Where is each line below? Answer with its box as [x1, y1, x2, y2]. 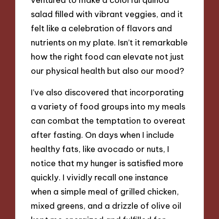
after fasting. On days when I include [31, 130, 175, 140]
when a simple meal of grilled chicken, [31, 186, 179, 197]
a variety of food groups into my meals [31, 101, 186, 112]
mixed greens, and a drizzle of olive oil [31, 200, 182, 211]
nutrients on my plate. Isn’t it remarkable [31, 37, 188, 47]
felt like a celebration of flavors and [31, 22, 173, 33]
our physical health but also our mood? [31, 65, 185, 76]
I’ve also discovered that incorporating [31, 87, 184, 98]
